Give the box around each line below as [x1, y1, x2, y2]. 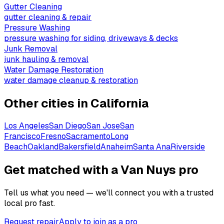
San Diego [49, 120, 86, 131]
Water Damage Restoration [4, 64, 103, 75]
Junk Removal [4, 43, 57, 54]
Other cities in [4, 95, 90, 111]
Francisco [4, 131, 40, 142]
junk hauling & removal [4, 53, 88, 64]
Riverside [170, 141, 205, 152]
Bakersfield [58, 141, 100, 152]
